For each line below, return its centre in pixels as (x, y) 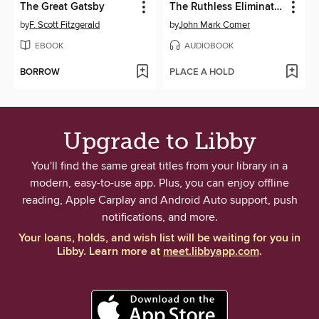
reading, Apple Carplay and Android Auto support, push (159, 200)
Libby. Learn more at (110, 252)
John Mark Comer (214, 25)
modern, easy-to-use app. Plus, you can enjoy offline (159, 183)
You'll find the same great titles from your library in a (159, 166)
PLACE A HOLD (202, 73)
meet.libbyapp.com (211, 252)
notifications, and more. (159, 218)
